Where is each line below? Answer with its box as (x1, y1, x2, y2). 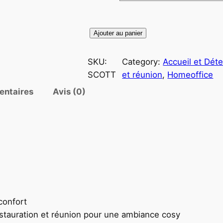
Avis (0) (52, 87, 86, 97)
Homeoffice (167, 70, 214, 80)
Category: (122, 57, 163, 67)
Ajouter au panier (94, 29, 142, 37)
